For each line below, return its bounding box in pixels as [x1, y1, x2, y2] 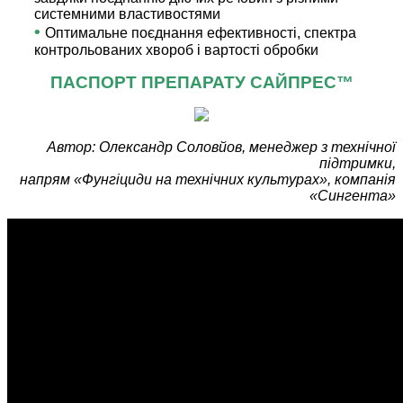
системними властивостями [34, 6, 220, 22]
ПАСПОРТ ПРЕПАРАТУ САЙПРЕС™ [49, 73, 354, 93]
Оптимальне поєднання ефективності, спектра [45, 25, 356, 41]
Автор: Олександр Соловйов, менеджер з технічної [47, 139, 396, 156]
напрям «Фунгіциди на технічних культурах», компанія [20, 172, 396, 188]
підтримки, [319, 156, 396, 172]
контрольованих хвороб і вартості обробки [34, 42, 318, 58]
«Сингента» [309, 188, 396, 204]
